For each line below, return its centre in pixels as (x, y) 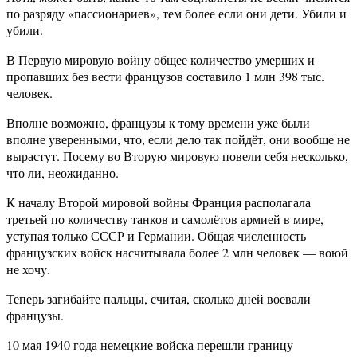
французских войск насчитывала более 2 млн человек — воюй (177, 253)
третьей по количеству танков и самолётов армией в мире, (165, 219)
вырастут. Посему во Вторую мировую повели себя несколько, (177, 156)
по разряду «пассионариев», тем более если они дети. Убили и (177, 14)
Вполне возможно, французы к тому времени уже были (158, 123)
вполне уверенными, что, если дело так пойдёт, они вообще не (178, 139)
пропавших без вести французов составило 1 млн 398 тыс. (165, 76)
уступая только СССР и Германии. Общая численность (156, 236)
